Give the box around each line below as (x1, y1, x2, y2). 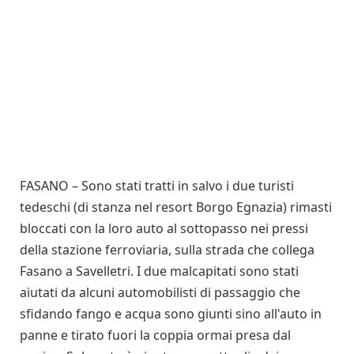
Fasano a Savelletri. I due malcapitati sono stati (20, 262, 299, 280)
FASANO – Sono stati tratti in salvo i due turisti (20, 176, 294, 194)
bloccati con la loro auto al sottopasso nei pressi (20, 219, 308, 237)
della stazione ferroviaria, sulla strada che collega (20, 240, 314, 258)
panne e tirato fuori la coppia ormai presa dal (20, 326, 291, 344)
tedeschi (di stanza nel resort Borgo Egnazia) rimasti (20, 198, 332, 216)
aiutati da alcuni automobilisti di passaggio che (20, 283, 300, 301)
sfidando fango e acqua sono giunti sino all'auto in (20, 304, 322, 322)
